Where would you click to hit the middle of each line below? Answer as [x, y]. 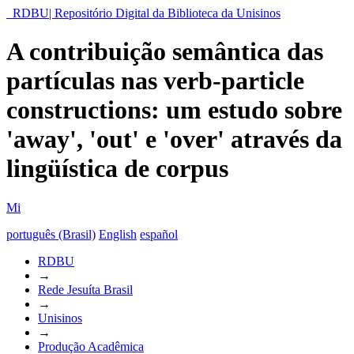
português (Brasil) [51, 234]
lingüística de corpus [117, 169]
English [118, 234]
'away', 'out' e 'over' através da [174, 139]
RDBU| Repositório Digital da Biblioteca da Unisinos [147, 13]
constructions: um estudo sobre [174, 110]
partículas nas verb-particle [155, 81]
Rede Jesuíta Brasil [85, 289]
